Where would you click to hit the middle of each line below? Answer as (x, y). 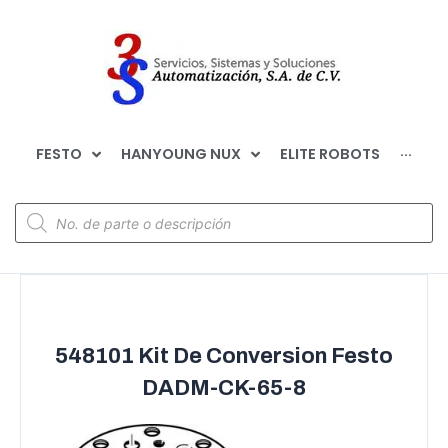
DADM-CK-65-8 (224, 388)
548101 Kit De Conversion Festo (224, 356)
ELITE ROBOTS (330, 154)
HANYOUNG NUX (181, 154)
